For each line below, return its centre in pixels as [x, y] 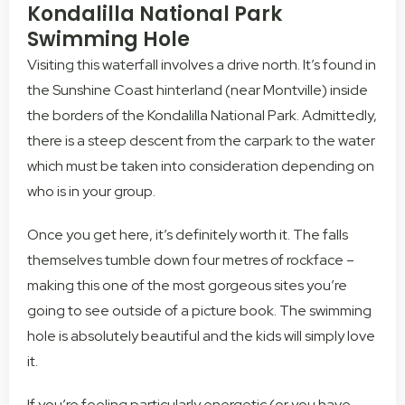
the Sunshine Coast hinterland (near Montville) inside [198, 90]
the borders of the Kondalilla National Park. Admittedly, [202, 116]
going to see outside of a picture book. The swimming [199, 311]
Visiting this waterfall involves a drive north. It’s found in [202, 65]
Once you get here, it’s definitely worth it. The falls [188, 235]
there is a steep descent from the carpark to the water [201, 141]
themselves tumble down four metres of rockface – [191, 260]
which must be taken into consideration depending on [201, 166]
